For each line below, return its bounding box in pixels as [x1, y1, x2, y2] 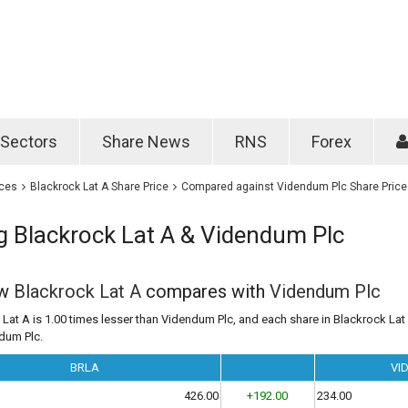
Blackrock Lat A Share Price [29, 179, 168, 193]
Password [302, 15, 368, 33]
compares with [140, 280, 270, 302]
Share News [102, 131, 190, 151]
